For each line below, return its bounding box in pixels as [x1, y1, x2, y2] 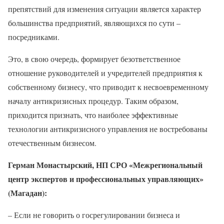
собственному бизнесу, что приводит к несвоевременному [8, 81, 208, 92]
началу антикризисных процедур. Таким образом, [8, 95, 178, 106]
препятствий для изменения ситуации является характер [8, 3, 201, 14]
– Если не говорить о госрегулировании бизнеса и [8, 209, 180, 220]
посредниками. [8, 31, 59, 42]
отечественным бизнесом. [8, 137, 96, 148]
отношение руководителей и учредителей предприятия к [8, 67, 202, 78]
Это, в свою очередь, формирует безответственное [8, 53, 180, 64]
